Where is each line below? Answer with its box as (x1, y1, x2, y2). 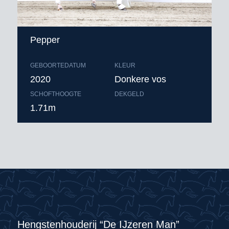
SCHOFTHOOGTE (30, 90, 81, 98)
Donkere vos (114, 74, 166, 84)
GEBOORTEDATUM (30, 61, 86, 69)
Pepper (30, 34, 60, 45)
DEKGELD (114, 90, 144, 98)
